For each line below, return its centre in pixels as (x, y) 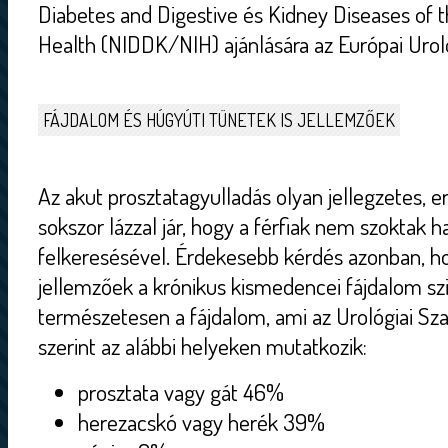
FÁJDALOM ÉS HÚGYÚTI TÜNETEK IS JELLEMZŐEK (219, 120)
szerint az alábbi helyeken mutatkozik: (202, 346)
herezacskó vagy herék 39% (201, 422)
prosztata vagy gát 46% (181, 392)
